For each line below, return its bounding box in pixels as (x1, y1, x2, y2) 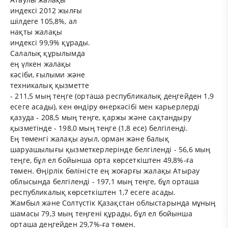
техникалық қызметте (10, 80, 90, 91)
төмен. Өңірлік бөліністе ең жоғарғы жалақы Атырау (10, 166, 200, 176)
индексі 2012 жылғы (10, 6, 82, 16)
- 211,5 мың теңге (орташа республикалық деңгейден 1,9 (10, 91, 214, 101)
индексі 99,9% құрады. (10, 38, 91, 48)
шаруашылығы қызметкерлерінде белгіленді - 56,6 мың (10, 145, 211, 155)
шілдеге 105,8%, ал (10, 16, 77, 26)
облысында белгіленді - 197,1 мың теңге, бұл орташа (10, 177, 199, 187)
